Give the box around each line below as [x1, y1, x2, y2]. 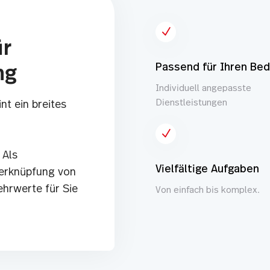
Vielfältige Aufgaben [155, 164, 259, 175]
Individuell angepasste [155, 84, 251, 93]
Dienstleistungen [155, 98, 227, 107]
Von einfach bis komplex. [155, 186, 260, 195]
